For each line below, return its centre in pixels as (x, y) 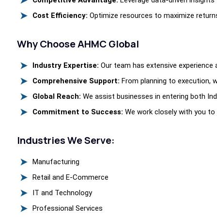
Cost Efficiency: (60, 16)
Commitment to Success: (78, 112)
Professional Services (68, 209)
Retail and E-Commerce (70, 178)
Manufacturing (56, 162)
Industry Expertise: (66, 66)
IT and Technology (62, 193)
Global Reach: (57, 97)
